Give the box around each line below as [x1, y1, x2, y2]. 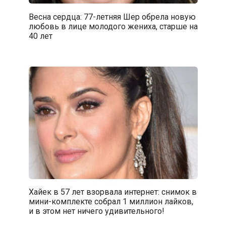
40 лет [28, 31, 52, 41]
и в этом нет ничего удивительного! [28, 206, 164, 216]
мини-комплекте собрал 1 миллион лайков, [28, 197, 193, 207]
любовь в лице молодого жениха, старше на [28, 21, 198, 31]
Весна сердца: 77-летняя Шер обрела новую [28, 12, 196, 22]
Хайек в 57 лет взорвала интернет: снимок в [28, 187, 197, 197]
